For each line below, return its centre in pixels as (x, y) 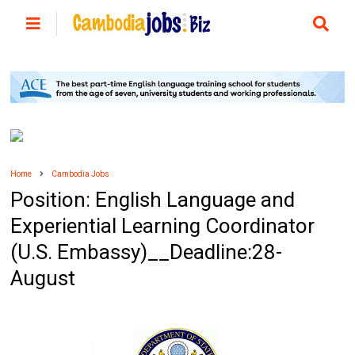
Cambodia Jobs (81, 174)
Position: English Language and (153, 200)
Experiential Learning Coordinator (163, 226)
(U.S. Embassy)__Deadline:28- (147, 252)
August (43, 279)
